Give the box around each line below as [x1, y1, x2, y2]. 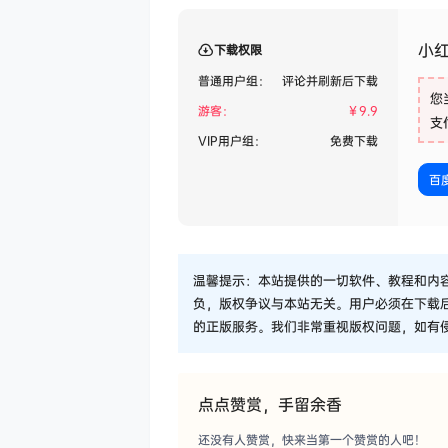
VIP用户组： [198, 132, 266, 150]
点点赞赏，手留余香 [198, 392, 342, 415]
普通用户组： [198, 72, 270, 90]
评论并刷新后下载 [282, 72, 378, 90]
